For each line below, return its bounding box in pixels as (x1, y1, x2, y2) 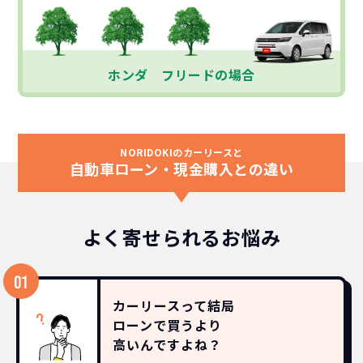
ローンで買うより (113, 314, 222, 335)
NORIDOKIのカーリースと (120, 144, 243, 159)
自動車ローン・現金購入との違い (69, 157, 294, 179)
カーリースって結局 (113, 295, 235, 315)
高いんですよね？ (113, 334, 222, 354)
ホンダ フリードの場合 (108, 64, 255, 84)
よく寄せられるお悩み (82, 222, 281, 251)
